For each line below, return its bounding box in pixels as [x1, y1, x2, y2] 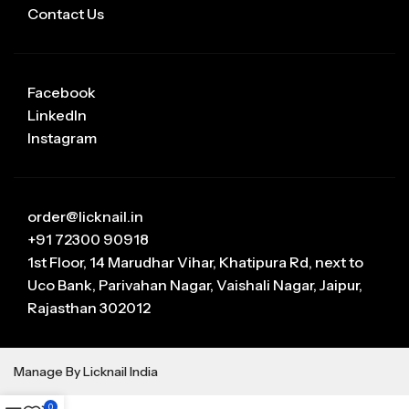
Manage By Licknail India [14, 362, 158, 380]
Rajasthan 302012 [27, 298, 151, 317]
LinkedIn [27, 105, 87, 124]
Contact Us [27, 4, 104, 23]
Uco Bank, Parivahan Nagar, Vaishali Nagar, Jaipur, [27, 275, 362, 294]
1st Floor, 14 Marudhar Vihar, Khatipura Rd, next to [27, 252, 363, 271]
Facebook [27, 82, 96, 101]
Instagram [27, 128, 97, 147]
